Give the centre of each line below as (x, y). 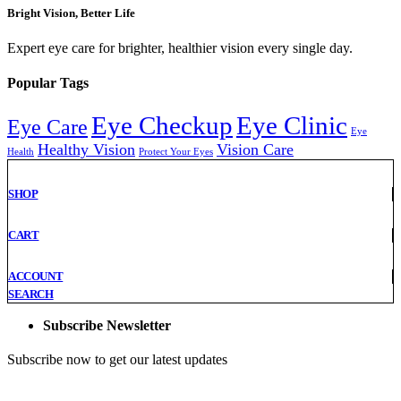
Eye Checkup (162, 125)
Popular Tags (48, 83)
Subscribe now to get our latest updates (117, 360)
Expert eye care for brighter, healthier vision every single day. (180, 48)
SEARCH (31, 294)
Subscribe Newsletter (107, 326)
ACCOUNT (36, 277)
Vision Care (255, 149)
